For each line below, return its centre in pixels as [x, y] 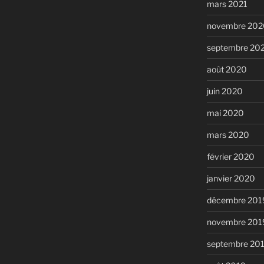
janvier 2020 [231, 179]
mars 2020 [228, 135]
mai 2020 [225, 113]
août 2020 [227, 70]
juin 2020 [225, 91]
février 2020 [230, 157]
